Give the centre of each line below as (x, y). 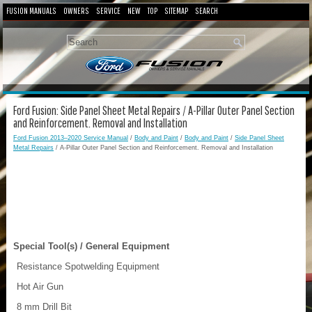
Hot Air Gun (40, 286)
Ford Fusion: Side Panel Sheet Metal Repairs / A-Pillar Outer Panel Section (154, 110)
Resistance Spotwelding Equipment (88, 266)
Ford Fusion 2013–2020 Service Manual (71, 138)
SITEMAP (176, 11)
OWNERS (76, 11)
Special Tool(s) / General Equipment (91, 246)
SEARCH (206, 11)
